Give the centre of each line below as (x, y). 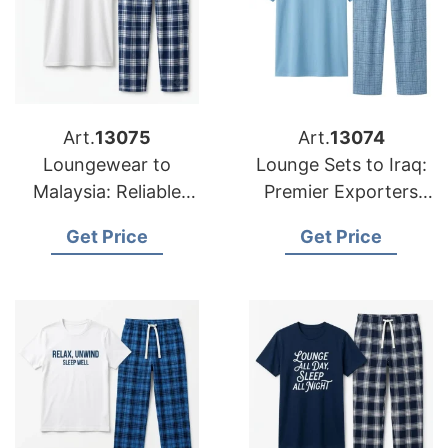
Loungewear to (107, 164)
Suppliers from (107, 218)
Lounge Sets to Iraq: (341, 164)
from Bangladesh (341, 218)
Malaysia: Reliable (107, 191)
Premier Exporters (341, 191)
